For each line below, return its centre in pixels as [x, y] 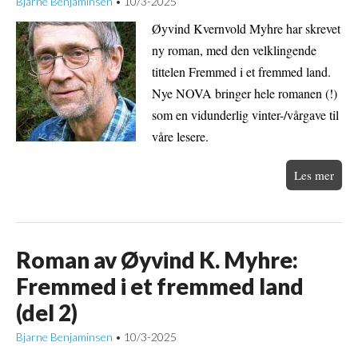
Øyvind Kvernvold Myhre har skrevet [246, 28]
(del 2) [47, 312]
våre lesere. [180, 136]
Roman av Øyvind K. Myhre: [157, 259]
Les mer [314, 175]
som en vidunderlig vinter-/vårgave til [245, 114]
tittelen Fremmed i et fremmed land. [241, 71]
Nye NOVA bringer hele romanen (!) [245, 93]
